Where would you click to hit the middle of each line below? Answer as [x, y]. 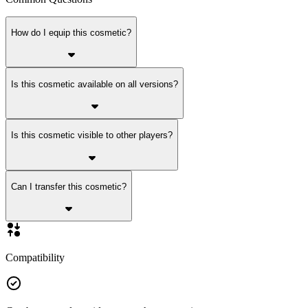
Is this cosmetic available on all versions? [95, 84]
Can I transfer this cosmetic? [69, 187]
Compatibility [35, 258]
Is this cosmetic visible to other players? [92, 135]
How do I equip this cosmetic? [71, 33]
